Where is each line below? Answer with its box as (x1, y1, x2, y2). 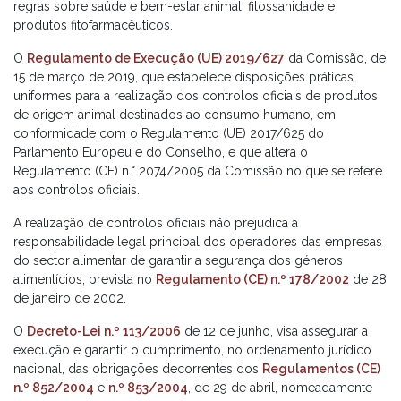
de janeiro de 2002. (13, 291, 126, 305)
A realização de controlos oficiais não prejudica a (13, 216, 298, 230)
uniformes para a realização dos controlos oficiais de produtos (13, 89, 378, 103)
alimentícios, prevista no (13, 272, 156, 286)
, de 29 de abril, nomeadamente (188, 380, 372, 395)
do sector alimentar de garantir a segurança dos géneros (13, 253, 343, 268)
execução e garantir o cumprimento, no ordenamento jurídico (13, 343, 371, 357)
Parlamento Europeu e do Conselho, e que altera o (13, 145, 308, 159)
